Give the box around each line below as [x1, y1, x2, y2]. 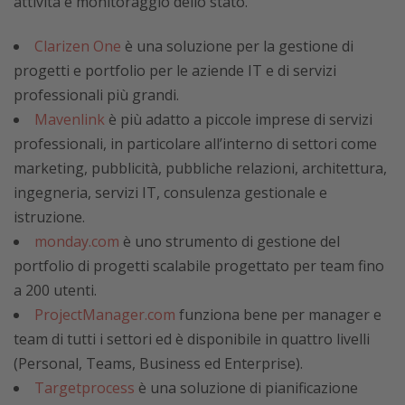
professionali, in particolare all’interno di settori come [14, 134, 377, 154]
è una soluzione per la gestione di [121, 36, 353, 56]
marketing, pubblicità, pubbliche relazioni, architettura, [14, 158, 387, 178]
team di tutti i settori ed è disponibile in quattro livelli [14, 329, 370, 349]
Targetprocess [34, 378, 135, 398]
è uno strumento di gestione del [119, 231, 340, 251]
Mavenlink [34, 109, 105, 129]
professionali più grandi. [14, 85, 179, 105]
